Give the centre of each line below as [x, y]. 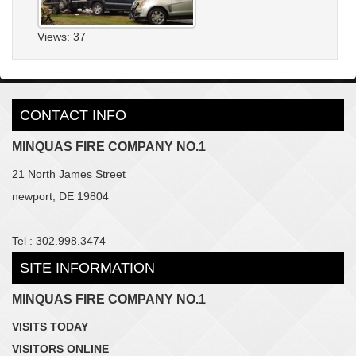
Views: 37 [62, 36]
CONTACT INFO [73, 115]
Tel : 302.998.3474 [59, 240]
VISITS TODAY [50, 326]
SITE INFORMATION [87, 267]
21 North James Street [69, 174]
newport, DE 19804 [60, 196]
